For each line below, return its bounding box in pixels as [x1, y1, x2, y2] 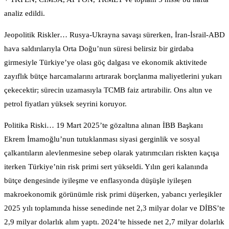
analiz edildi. [4, 9, 45, 18]
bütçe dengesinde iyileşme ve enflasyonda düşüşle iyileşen [4, 176, 192, 185]
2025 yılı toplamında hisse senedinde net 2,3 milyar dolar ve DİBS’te [4, 204, 225, 213]
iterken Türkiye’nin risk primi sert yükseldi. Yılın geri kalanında [4, 163, 208, 171]
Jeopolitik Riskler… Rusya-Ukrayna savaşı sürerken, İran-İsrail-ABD [4, 31, 225, 39]
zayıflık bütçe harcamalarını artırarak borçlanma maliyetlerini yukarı [4, 72, 222, 81]
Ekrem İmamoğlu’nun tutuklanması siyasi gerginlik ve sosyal [4, 135, 200, 144]
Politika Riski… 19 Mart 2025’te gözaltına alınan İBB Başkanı [4, 121, 203, 130]
